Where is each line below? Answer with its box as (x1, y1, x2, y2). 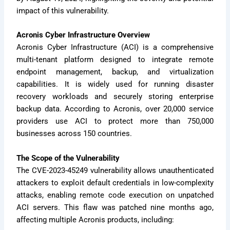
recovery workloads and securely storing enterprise (16, 92, 214, 102)
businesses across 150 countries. (16, 129, 132, 139)
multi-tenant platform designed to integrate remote (16, 55, 214, 65)
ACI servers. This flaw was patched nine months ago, (16, 202, 214, 212)
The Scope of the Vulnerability (16, 153, 120, 163)
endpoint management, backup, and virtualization (16, 67, 214, 77)
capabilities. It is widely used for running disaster (16, 80, 214, 89)
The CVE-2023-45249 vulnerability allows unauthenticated (16, 165, 214, 175)
